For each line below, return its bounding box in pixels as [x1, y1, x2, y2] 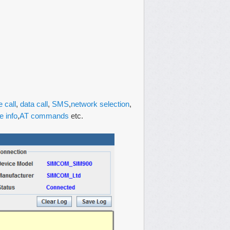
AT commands [20, 111, 69, 120]
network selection [71, 100, 129, 108]
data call [20, 100, 48, 108]
